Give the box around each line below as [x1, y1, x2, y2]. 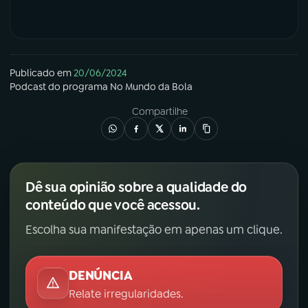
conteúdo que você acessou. [25, 196, 200, 214]
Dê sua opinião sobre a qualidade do [25, 178, 247, 197]
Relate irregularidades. [69, 287, 184, 302]
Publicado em [10, 67, 71, 80]
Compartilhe [131, 105, 188, 118]
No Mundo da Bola [110, 80, 192, 93]
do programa [46, 80, 110, 93]
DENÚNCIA [69, 267, 133, 285]
